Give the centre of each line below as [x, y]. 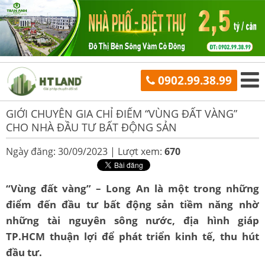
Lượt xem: [141, 151]
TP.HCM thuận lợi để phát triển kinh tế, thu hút [132, 236]
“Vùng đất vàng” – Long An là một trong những [132, 188]
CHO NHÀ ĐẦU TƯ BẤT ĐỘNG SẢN [91, 127]
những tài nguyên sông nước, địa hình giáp [132, 220]
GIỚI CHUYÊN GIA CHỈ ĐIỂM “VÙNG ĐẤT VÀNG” [122, 114]
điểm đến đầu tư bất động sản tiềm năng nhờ [132, 204]
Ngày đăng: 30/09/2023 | [62, 151]
